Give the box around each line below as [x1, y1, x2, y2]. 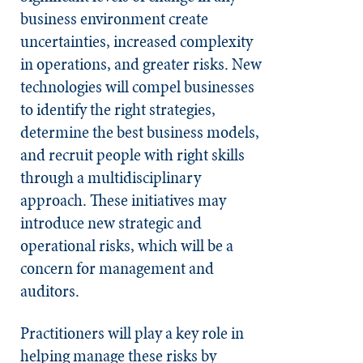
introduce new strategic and [20, 210, 202, 235]
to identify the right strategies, [20, 96, 216, 122]
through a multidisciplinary [20, 164, 201, 190]
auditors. [20, 278, 79, 303]
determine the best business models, [20, 119, 259, 144]
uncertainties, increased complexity [20, 28, 253, 53]
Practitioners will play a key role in [20, 320, 244, 345]
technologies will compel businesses [20, 74, 254, 99]
